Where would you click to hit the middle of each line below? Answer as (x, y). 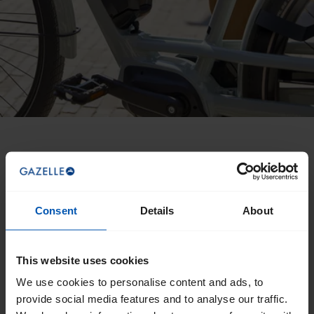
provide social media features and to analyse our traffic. (152, 299)
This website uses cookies (83, 260)
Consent (56, 210)
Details (157, 210)
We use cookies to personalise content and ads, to (140, 282)
